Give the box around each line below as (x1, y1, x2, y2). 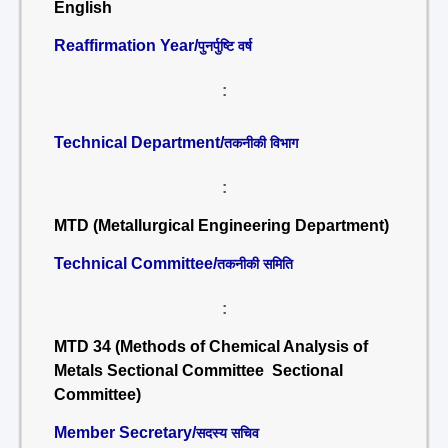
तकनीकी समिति (217, 256, 293, 272)
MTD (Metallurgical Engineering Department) (54, 217, 389, 234)
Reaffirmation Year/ (54, 37, 198, 54)
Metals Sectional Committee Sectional (54, 362, 343, 379)
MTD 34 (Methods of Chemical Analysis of (54, 338, 368, 355)
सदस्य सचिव (196, 425, 259, 441)
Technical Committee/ (54, 255, 217, 272)
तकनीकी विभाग (224, 135, 298, 151)
